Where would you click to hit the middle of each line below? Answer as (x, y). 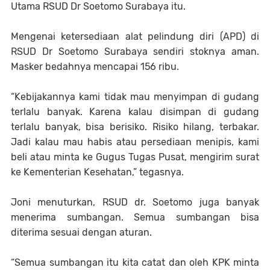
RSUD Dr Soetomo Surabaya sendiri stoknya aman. (135, 52)
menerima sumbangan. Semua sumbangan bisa (135, 218)
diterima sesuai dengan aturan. (83, 233)
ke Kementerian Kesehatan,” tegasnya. (97, 172)
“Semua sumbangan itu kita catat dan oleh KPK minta (135, 263)
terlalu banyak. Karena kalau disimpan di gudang (135, 112)
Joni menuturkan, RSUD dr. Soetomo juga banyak (135, 202)
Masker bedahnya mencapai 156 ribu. (95, 67)
